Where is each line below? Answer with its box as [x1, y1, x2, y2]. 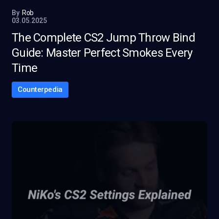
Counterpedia [18, 85, 63, 94]
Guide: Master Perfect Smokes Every [12, 46, 193, 60]
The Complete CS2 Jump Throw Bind [12, 31, 195, 44]
